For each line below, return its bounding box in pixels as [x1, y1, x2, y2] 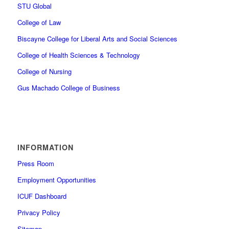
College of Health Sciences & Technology [17, 50, 140, 60]
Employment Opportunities [17, 174, 96, 185]
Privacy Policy [17, 207, 60, 217]
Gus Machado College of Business [17, 83, 120, 93]
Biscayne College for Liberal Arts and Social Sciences [17, 34, 177, 44]
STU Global [17, 1, 52, 11]
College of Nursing [17, 66, 72, 77]
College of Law [17, 17, 61, 28]
